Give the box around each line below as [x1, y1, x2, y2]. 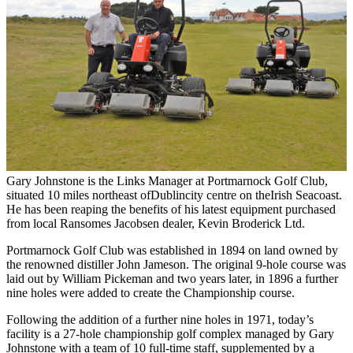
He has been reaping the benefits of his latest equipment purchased [6, 202, 336, 216]
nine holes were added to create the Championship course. [6, 285, 295, 299]
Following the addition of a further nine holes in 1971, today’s [6, 312, 314, 326]
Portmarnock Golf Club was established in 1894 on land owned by [6, 243, 338, 257]
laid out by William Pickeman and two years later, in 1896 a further [6, 271, 338, 285]
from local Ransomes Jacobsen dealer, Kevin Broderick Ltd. [6, 216, 305, 230]
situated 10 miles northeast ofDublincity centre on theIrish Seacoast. [6, 188, 342, 202]
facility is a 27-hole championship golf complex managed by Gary [6, 326, 334, 340]
